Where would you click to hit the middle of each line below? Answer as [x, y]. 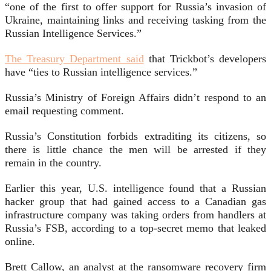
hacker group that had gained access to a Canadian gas [135, 202]
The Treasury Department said [74, 59]
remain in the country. [53, 163]
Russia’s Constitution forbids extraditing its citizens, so [135, 136]
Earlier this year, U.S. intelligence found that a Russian [135, 188]
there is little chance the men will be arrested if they [135, 150]
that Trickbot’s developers [205, 59]
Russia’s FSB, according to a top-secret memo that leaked [135, 228]
